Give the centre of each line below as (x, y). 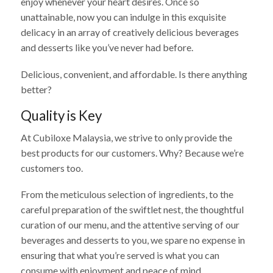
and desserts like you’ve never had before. (107, 48)
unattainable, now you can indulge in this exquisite (124, 17)
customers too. (52, 168)
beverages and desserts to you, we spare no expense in (133, 240)
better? (37, 89)
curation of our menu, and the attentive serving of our (130, 225)
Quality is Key (62, 116)
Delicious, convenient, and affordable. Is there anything (134, 74)
